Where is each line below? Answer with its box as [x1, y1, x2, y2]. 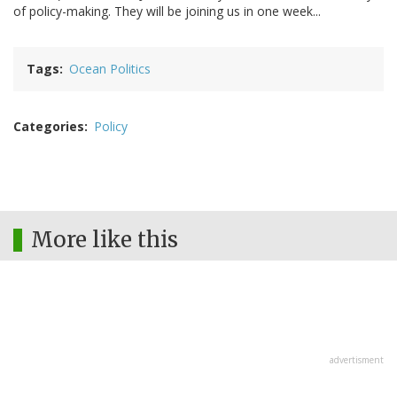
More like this [31, 226, 178, 254]
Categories [13, 118, 84, 136]
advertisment [330, 354, 384, 367]
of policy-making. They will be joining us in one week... [13, 3, 321, 20]
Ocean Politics [69, 60, 151, 78]
